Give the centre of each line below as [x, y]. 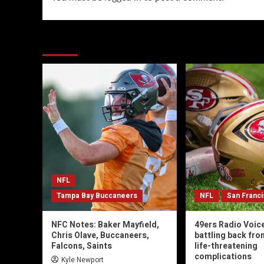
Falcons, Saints [82, 246]
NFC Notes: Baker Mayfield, [105, 225]
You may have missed [101, 42]
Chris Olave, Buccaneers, [100, 236]
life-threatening [226, 246]
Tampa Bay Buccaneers [97, 196]
